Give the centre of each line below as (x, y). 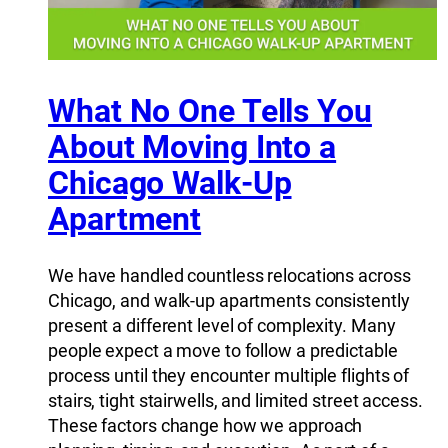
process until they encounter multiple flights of (229, 376)
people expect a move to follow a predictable (223, 351)
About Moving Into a (192, 146)
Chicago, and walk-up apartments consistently (229, 301)
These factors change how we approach (205, 426)
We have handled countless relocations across (229, 276)
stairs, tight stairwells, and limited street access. (235, 401)
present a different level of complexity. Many (222, 326)
